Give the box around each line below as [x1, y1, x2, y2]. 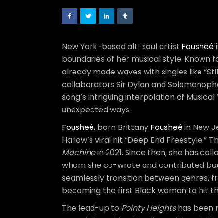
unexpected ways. [62, 104, 131, 115]
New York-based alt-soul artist [62, 41, 182, 52]
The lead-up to [62, 202, 121, 214]
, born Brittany [94, 122, 150, 133]
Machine [62, 147, 95, 158]
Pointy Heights [121, 202, 176, 214]
